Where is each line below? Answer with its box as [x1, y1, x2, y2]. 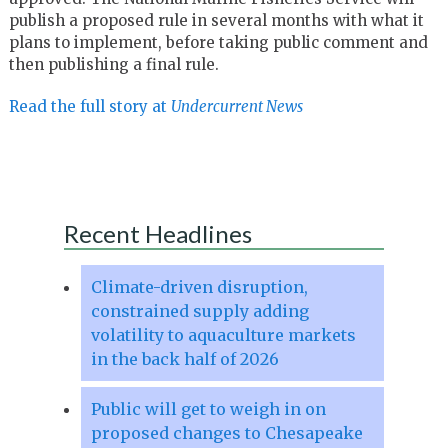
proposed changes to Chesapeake [90, 422, 363, 443]
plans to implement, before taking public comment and [8, 32, 428, 52]
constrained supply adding [90, 300, 309, 321]
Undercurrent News [170, 96, 303, 116]
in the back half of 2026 [90, 348, 279, 369]
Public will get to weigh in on [90, 398, 326, 419]
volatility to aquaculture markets [90, 324, 356, 345]
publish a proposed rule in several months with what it [8, 10, 424, 30]
